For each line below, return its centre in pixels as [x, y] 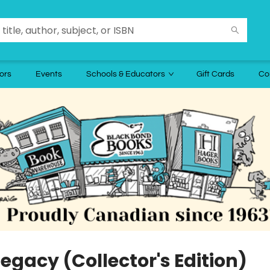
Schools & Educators [126, 74]
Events [49, 74]
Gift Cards [215, 74]
